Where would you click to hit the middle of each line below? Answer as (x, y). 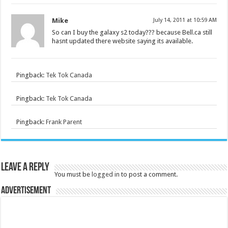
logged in (106, 174)
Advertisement (26, 191)
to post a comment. (149, 174)
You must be (73, 174)
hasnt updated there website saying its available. (123, 41)
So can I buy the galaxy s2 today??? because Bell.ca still (132, 32)
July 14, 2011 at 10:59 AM (185, 20)
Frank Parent (64, 122)
